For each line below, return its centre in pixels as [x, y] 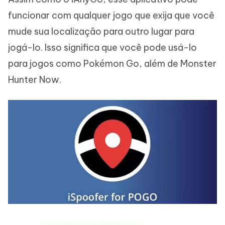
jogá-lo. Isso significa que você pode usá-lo [102, 47]
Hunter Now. [35, 79]
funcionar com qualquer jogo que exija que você [111, 15]
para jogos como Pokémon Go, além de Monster [112, 63]
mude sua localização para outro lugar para [101, 31]
